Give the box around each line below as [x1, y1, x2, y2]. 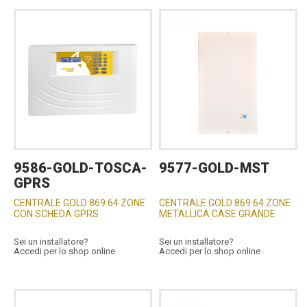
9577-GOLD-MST [159, 159, 270, 176]
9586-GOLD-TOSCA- [14, 159, 147, 176]
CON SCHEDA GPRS [14, 208, 99, 219]
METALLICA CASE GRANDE [159, 208, 276, 219]
